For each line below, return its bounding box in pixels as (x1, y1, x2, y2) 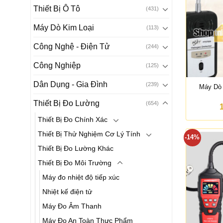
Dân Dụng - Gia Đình (33, 80, 108, 89)
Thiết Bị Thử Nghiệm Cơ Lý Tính (38, 130, 140, 138)
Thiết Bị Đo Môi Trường (38, 159, 111, 167)
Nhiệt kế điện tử (42, 188, 92, 196)
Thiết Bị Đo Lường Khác (38, 144, 113, 152)
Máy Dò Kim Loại (33, 23, 94, 32)
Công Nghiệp (33, 61, 81, 70)
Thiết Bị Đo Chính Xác (38, 115, 108, 123)
